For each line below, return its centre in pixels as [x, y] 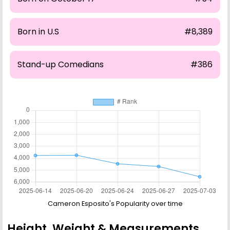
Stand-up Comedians [61, 64]
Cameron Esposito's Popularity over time [115, 203]
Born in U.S [38, 31]
